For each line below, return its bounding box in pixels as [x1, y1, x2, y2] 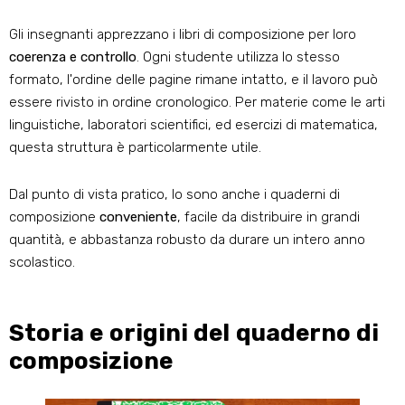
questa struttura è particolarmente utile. [9, 139, 261, 156]
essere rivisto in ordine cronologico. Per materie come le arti [9, 94, 385, 111]
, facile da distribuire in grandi [177, 209, 360, 226]
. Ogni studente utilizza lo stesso [137, 49, 340, 66]
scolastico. [9, 254, 75, 271]
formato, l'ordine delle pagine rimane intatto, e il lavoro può [9, 71, 378, 89]
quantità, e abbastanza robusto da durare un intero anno [9, 231, 365, 249]
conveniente [99, 209, 177, 226]
